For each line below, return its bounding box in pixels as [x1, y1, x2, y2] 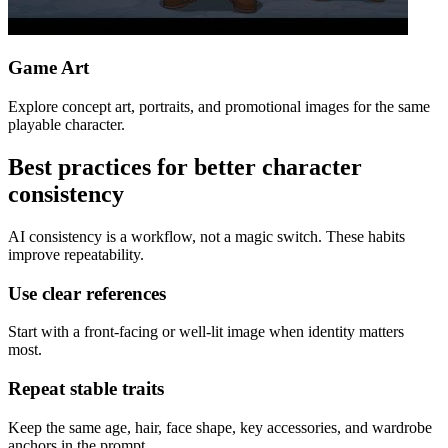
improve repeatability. [8, 246, 144, 263]
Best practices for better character [8, 154, 362, 181]
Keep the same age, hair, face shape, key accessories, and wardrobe [8, 418, 432, 436]
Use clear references [8, 282, 166, 304]
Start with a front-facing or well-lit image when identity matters [8, 323, 404, 341]
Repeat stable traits [8, 378, 164, 400]
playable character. [8, 116, 125, 134]
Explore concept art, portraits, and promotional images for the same [8, 98, 430, 116]
